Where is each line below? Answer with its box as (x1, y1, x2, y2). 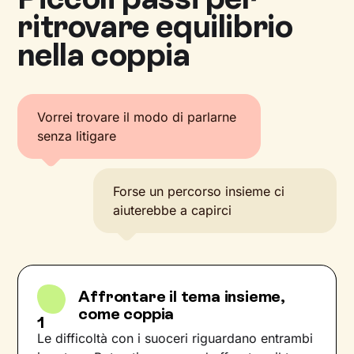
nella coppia (17, 36, 190, 73)
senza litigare (37, 128, 117, 144)
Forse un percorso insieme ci (113, 183, 285, 199)
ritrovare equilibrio (17, 7, 293, 45)
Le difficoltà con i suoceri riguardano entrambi (37, 330, 314, 346)
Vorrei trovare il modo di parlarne (37, 109, 237, 125)
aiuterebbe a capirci (113, 202, 232, 218)
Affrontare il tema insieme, (78, 287, 285, 306)
